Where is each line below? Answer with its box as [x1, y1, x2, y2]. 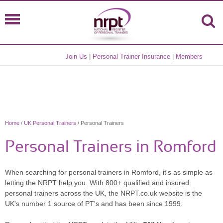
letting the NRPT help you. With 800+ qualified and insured [5, 179, 189, 187]
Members [176, 53, 203, 60]
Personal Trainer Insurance [93, 53, 171, 60]
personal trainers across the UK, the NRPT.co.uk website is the [5, 189, 202, 197]
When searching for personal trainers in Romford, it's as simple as [5, 168, 213, 176]
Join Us [65, 53, 88, 60]
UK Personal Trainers [24, 120, 76, 126]
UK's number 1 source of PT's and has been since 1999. [5, 200, 183, 208]
